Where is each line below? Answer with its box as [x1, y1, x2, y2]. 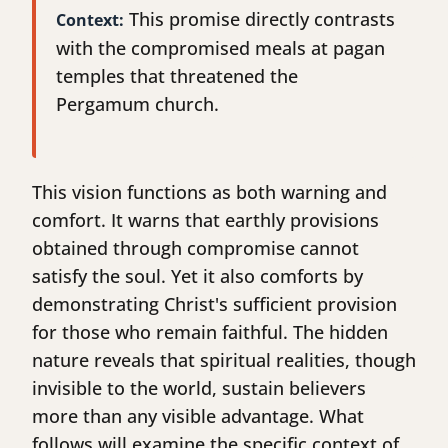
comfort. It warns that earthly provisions [32, 208, 379, 233]
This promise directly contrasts [124, 7, 395, 32]
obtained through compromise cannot [32, 236, 359, 261]
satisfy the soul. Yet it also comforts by [32, 264, 363, 289]
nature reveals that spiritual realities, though [32, 348, 416, 373]
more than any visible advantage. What [32, 404, 364, 429]
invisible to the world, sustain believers [32, 376, 366, 401]
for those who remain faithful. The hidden [32, 320, 388, 345]
